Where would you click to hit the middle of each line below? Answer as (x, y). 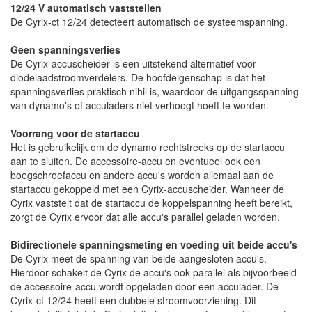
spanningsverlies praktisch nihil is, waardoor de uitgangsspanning (155, 91)
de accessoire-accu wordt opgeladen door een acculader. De (145, 286)
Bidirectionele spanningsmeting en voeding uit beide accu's (154, 244)
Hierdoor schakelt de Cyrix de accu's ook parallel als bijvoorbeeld (154, 272)
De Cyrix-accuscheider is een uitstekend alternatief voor (133, 63)
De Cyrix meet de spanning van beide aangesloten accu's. (139, 258)
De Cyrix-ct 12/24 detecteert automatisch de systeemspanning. (149, 22)
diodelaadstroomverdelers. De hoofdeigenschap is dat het (138, 77)
